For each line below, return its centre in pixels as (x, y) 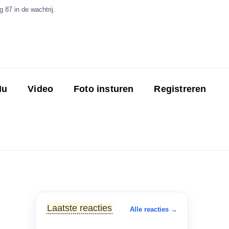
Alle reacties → (153, 209)
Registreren (180, 89)
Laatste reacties (79, 208)
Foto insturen (104, 89)
